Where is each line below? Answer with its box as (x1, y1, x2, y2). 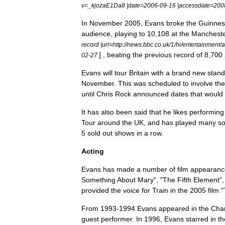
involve (191, 79, 213, 87)
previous (145, 51, 172, 59)
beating (107, 51, 131, 59)
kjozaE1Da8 (91, 2, 125, 9)
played (175, 119, 196, 127)
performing (189, 108, 224, 116)
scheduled (148, 79, 181, 87)
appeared (159, 204, 189, 212)
